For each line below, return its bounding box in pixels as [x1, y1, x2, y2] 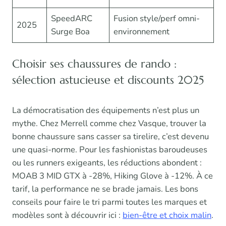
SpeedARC [51, 13, 93, 25]
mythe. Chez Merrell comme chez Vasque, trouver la [12, 118, 206, 130]
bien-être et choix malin [123, 209, 211, 221]
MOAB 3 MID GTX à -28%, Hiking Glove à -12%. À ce [12, 170, 213, 182]
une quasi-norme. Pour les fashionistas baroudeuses [12, 144, 207, 156]
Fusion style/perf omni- [114, 13, 200, 25]
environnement [114, 26, 170, 38]
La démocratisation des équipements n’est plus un [12, 104, 199, 117]
